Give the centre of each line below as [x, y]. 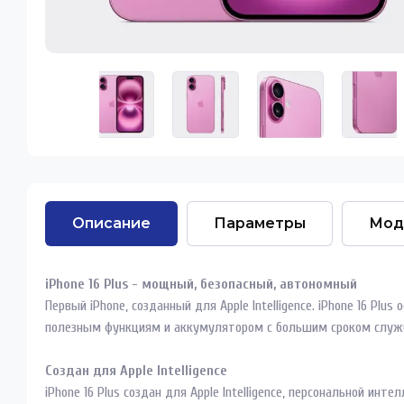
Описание [111, 223]
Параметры [260, 223]
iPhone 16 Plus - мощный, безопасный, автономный [201, 284]
